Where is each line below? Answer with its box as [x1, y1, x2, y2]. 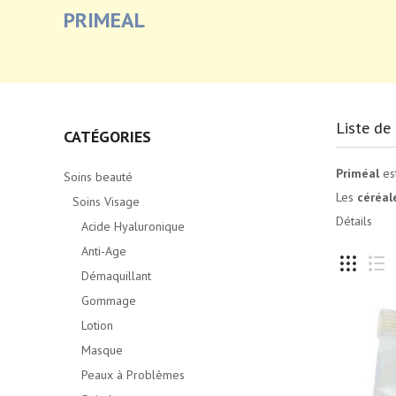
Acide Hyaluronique [81, 218, 185, 234]
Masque [81, 342, 123, 358]
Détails [335, 213, 372, 229]
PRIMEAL [64, 6, 145, 34]
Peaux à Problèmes [81, 367, 185, 383]
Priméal [335, 165, 379, 181]
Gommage [81, 293, 136, 308]
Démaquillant [81, 268, 151, 284]
